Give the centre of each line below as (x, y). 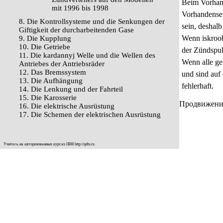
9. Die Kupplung (45, 38)
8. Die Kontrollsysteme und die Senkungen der (92, 21)
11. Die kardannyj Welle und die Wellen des (87, 55)
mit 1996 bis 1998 (80, 8)
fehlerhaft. (198, 86)
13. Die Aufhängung (51, 81)
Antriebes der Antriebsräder (62, 64)
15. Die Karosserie (48, 98)
